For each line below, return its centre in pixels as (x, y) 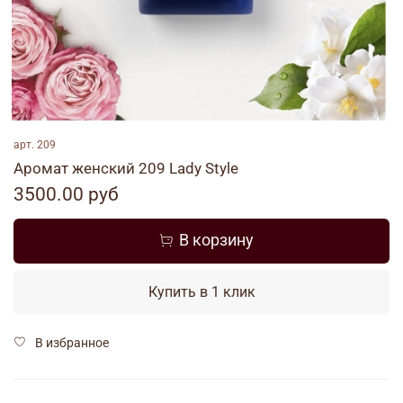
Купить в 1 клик (201, 292)
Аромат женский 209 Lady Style (126, 168)
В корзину (216, 241)
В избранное (72, 342)
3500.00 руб (66, 194)
